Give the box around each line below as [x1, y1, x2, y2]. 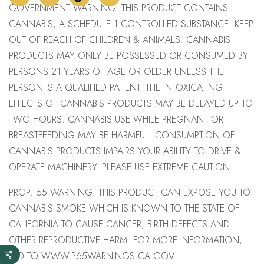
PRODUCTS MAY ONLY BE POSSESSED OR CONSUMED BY [9, 48, 248, 62]
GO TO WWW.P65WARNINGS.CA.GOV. [9, 249, 176, 263]
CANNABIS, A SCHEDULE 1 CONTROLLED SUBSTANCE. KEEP [9, 16, 253, 31]
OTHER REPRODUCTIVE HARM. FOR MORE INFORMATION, [9, 233, 242, 247]
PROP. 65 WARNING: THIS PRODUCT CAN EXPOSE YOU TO [9, 185, 250, 199]
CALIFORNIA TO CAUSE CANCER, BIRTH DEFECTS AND [9, 217, 230, 231]
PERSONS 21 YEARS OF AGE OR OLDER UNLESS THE [9, 64, 224, 78]
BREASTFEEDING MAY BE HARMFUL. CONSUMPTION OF [9, 128, 235, 142]
